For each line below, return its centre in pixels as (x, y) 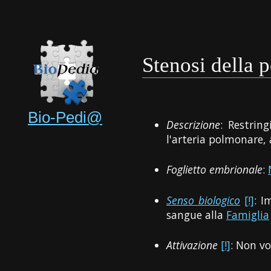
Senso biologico (203, 200)
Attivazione (192, 245)
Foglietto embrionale (215, 170)
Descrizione (194, 124)
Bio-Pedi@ (65, 117)
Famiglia (248, 214)
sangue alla (197, 214)
